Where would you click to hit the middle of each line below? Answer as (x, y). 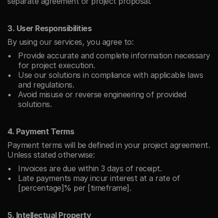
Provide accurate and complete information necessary (114, 55)
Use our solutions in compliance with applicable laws (110, 75)
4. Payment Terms (41, 131)
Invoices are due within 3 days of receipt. (90, 168)
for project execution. (56, 65)
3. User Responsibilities (49, 28)
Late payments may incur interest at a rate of (99, 178)
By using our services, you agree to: (70, 42)
